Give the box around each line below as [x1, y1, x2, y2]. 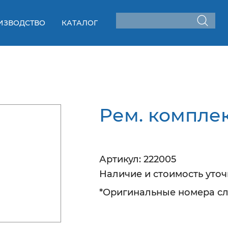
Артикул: [99, 154, 141, 165]
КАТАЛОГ [62, 18, 98, 27]
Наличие [99, 168, 142, 180]
